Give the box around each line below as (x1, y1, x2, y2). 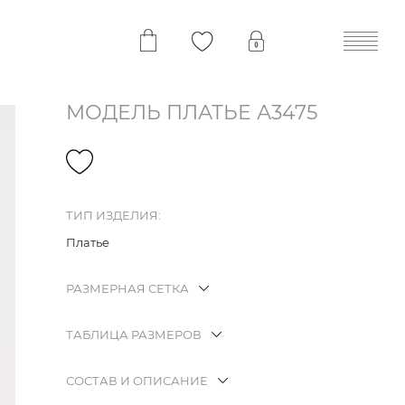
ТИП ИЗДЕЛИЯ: (66, 208, 161, 223)
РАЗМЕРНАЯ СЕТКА (66, 281, 189, 297)
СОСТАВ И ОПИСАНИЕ (66, 373, 208, 389)
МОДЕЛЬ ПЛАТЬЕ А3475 (66, 100, 317, 125)
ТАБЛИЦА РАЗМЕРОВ (66, 327, 202, 343)
